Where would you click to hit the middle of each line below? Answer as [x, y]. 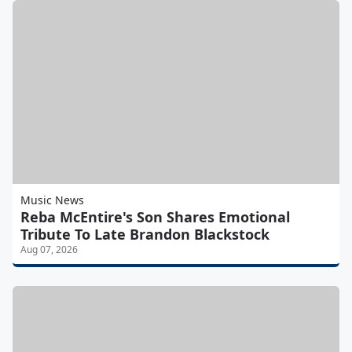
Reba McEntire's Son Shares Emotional [155, 217]
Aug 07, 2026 [49, 250]
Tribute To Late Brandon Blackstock [145, 235]
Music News [52, 200]
